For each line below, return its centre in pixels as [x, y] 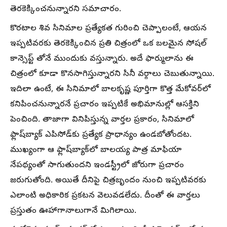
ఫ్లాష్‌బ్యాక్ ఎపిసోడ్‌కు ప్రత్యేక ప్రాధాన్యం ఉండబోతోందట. [101, 135]
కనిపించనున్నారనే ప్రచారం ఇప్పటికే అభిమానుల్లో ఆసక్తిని [105, 105]
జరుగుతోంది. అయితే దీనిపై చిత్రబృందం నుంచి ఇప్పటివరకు [108, 181]
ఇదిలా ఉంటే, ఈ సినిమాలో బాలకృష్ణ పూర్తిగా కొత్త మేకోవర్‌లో [110, 90]
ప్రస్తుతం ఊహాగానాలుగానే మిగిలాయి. [73, 211]
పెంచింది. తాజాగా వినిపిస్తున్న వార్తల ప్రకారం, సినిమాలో [102, 120]
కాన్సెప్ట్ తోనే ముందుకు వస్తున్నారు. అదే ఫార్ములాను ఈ [102, 59]
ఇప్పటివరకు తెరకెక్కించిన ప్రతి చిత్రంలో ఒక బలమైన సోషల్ [108, 44]
